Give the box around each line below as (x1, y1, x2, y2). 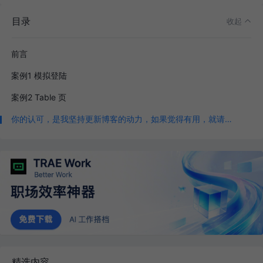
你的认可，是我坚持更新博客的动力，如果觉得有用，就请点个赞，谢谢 (225, 113, 232, 124)
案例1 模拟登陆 (11, 70, 67, 80)
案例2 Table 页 (11, 92, 66, 102)
